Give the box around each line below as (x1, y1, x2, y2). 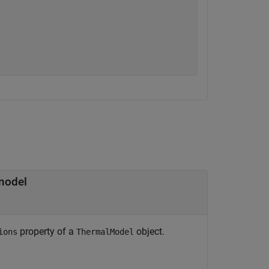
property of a (17, 226, 76, 237)
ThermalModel (76, 227, 134, 237)
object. (134, 226, 165, 237)
